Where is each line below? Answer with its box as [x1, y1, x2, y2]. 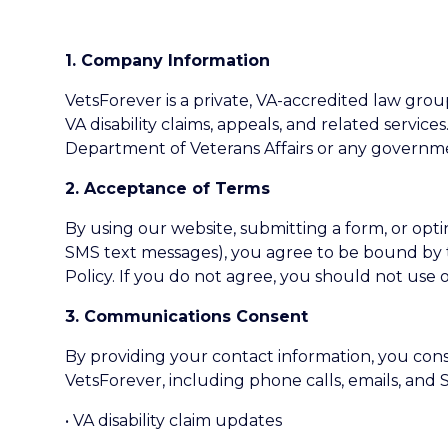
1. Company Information [65, 51, 270, 70]
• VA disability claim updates [65, 411, 282, 430]
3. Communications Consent [65, 307, 308, 326]
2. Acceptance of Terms [65, 179, 270, 198]
